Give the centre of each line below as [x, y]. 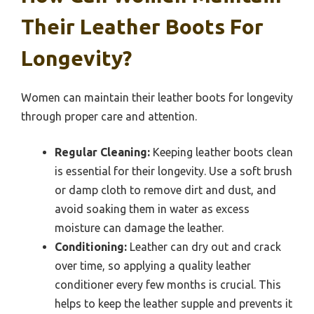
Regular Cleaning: [102, 152]
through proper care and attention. [109, 116]
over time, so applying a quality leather [153, 265]
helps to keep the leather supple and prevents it [173, 303]
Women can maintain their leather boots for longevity [157, 97]
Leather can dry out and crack [204, 246]
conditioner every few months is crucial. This [168, 284]
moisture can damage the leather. [139, 227]
